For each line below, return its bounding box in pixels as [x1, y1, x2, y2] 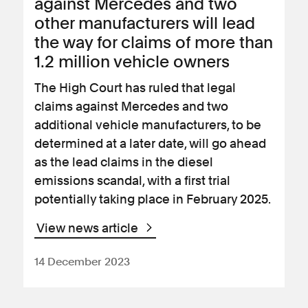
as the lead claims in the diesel [34, 155, 213, 169]
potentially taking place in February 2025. [34, 192, 271, 206]
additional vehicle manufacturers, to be [34, 118, 261, 132]
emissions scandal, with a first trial [34, 173, 230, 188]
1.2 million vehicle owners [34, 52, 230, 71]
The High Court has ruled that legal [34, 80, 236, 95]
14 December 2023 [34, 255, 130, 268]
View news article [36, 221, 141, 235]
